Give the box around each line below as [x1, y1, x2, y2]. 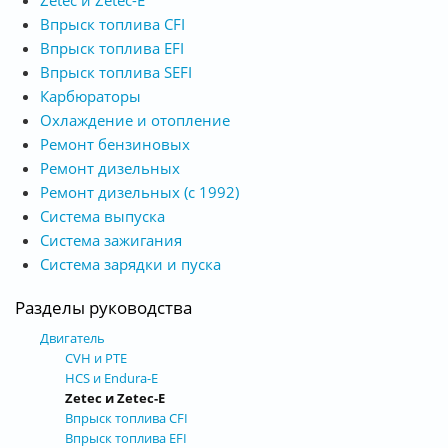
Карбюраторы [40, 85, 141, 106]
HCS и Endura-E [65, 368, 158, 387]
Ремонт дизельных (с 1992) [40, 181, 239, 202]
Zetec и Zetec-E [65, 388, 165, 407]
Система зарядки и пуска [40, 253, 221, 274]
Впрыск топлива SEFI [40, 61, 192, 82]
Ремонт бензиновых [40, 133, 190, 154]
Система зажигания [40, 229, 182, 250]
